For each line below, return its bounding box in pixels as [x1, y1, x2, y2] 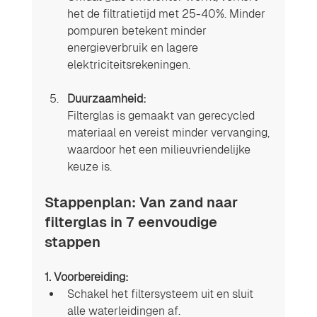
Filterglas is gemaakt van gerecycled [67, 108, 258, 122]
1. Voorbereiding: [44, 270, 129, 284]
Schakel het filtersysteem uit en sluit [67, 287, 256, 301]
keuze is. [67, 159, 112, 173]
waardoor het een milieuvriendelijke [67, 142, 253, 156]
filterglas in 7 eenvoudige [44, 214, 221, 230]
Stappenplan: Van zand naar [44, 194, 241, 210]
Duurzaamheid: [67, 91, 146, 105]
